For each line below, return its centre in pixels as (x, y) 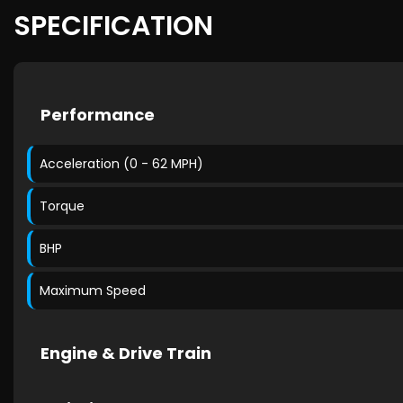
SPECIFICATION (113, 26)
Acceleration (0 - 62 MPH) (121, 164)
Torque (62, 206)
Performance (98, 115)
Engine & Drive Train (126, 353)
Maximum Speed (93, 291)
